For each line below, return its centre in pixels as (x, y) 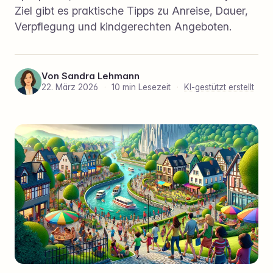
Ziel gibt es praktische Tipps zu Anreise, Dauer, (131, 10)
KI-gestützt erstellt (219, 87)
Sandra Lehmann (101, 76)
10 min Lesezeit (141, 87)
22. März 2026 (71, 87)
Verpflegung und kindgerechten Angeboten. (123, 26)
